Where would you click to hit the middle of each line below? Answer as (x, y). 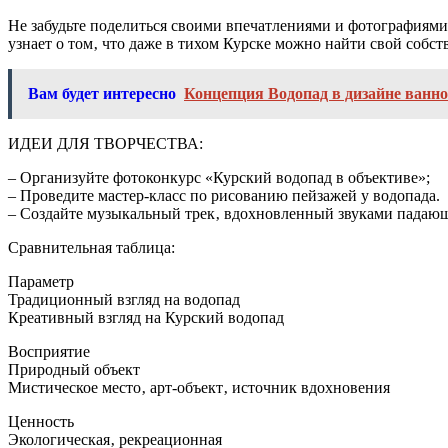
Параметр (41, 281)
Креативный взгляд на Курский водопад (146, 317)
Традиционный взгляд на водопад (124, 299)
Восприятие (49, 351)
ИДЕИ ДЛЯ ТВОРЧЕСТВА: (105, 143)
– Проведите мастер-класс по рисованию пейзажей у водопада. (224, 195)
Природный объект (74, 369)
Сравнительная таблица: (91, 247)
